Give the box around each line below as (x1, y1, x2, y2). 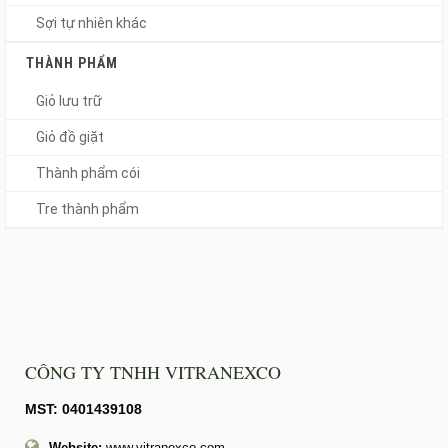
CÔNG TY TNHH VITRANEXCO (25, 360, 281, 384)
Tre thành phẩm (36, 201, 139, 217)
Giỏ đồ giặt (36, 129, 104, 145)
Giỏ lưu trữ (36, 93, 102, 109)
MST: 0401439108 (25, 401, 142, 417)
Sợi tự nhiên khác (36, 15, 147, 31)
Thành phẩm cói (36, 165, 140, 181)
